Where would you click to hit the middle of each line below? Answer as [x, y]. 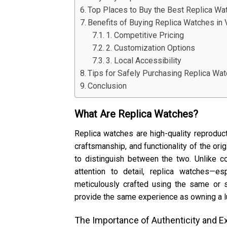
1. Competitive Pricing [145, 35]
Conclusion [107, 86]
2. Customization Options [151, 48]
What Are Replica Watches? [136, 114]
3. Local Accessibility [144, 60]
